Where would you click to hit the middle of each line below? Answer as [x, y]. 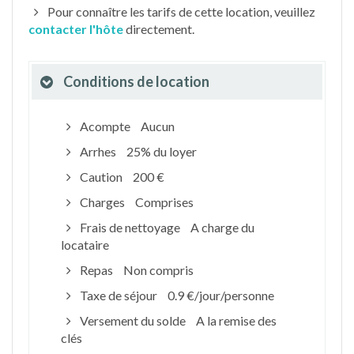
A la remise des [236, 320]
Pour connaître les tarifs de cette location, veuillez [180, 11]
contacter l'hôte [76, 29]
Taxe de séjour [118, 295]
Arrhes [98, 151]
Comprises [164, 202]
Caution [101, 177]
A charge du [222, 227]
